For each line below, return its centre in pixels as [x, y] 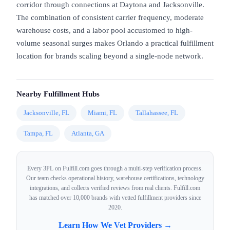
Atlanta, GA [88, 133]
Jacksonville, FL [46, 112]
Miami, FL [102, 112]
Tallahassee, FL [157, 112]
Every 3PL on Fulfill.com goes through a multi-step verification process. [115, 168]
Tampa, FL [38, 133]
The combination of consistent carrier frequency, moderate [110, 17]
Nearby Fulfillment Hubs [58, 94]
